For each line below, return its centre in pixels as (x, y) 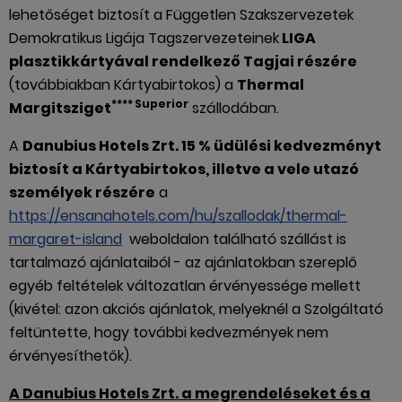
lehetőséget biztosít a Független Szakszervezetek (181, 15)
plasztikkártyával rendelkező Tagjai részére (183, 61)
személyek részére (82, 192)
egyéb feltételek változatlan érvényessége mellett (185, 286)
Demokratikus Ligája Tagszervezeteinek (144, 38)
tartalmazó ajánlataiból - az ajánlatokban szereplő (183, 262)
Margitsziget (60, 108)
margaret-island (66, 239)
